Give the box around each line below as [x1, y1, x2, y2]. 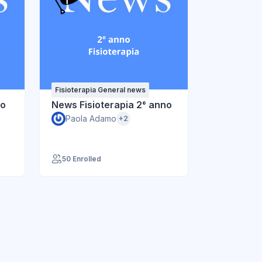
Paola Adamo [65, 113, 116, 123]
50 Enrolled [62, 154, 101, 163]
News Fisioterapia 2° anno [51, 98, 172, 111]
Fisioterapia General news [55, 85, 146, 94]
